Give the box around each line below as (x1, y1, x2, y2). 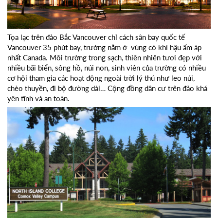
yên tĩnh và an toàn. (7, 93, 70, 103)
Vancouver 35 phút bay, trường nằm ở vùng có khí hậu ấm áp (7, 42, 201, 52)
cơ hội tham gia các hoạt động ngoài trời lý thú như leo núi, (7, 73, 195, 82)
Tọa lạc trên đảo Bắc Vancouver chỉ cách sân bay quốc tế (7, 32, 185, 41)
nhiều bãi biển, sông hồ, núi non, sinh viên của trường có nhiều (7, 63, 206, 72)
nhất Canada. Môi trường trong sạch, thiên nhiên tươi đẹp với (7, 53, 202, 62)
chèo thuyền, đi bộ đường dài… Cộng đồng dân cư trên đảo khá (7, 83, 207, 92)
